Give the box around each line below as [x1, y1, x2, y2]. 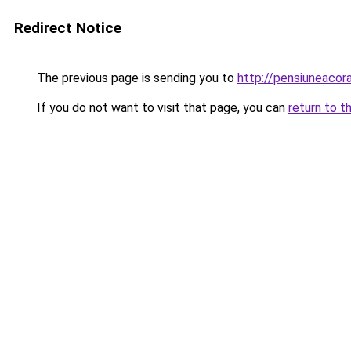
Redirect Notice [14, 19, 121, 37]
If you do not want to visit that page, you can [34, 100, 288, 115]
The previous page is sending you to [34, 71, 237, 85]
